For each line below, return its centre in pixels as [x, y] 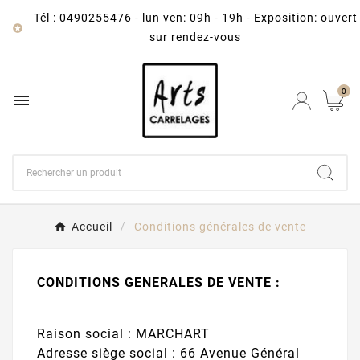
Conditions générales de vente [220, 227]
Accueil [92, 227]
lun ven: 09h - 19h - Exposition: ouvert [250, 18]
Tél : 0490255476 [82, 18]
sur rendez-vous [195, 37]
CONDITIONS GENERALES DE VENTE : [159, 283]
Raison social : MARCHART [123, 334]
